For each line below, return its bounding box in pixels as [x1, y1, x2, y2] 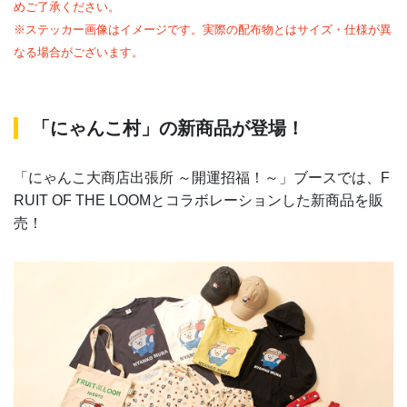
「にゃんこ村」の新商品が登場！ [32, 117, 304, 138]
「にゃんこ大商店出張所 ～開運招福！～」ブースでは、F [14, 169, 390, 185]
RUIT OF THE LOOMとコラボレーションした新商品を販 [14, 192, 383, 208]
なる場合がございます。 [14, 45, 144, 59]
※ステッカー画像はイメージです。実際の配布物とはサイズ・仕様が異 [14, 22, 392, 36]
